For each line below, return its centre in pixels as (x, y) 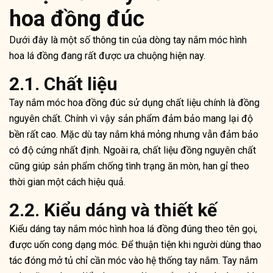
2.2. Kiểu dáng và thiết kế (113, 210)
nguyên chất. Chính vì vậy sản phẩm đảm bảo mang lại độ (131, 119)
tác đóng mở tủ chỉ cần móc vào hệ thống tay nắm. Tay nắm (133, 261)
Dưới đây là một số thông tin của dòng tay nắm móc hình (128, 40)
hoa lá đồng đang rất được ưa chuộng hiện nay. (107, 56)
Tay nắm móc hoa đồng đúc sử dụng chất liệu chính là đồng (134, 103)
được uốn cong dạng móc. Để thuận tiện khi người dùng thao (135, 245)
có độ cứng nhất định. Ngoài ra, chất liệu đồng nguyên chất (133, 151)
